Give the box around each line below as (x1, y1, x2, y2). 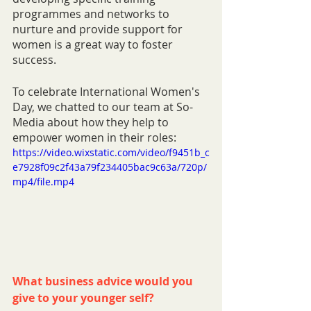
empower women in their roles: (12, 130, 176, 146)
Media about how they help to (12, 115, 171, 131)
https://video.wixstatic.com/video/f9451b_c (12, 146, 210, 160)
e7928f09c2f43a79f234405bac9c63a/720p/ (12, 160, 207, 174)
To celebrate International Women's (12, 84, 203, 100)
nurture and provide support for (12, 22, 185, 37)
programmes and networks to (12, 6, 172, 22)
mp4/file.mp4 (12, 175, 74, 189)
